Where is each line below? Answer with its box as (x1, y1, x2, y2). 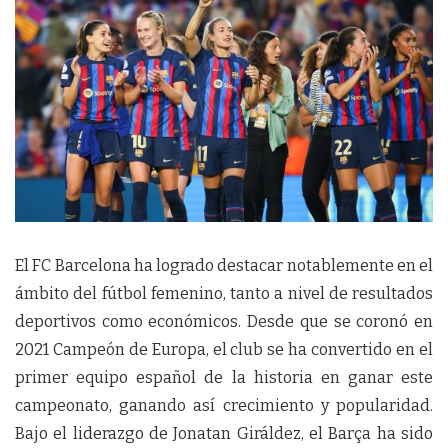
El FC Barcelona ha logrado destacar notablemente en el (15, 256, 433, 275)
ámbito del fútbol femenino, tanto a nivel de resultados (15, 284, 433, 303)
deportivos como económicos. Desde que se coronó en (15, 312, 433, 331)
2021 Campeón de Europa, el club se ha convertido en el (15, 340, 433, 359)
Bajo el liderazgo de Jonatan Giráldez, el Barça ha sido (15, 424, 433, 443)
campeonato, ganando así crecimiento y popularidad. (15, 396, 433, 415)
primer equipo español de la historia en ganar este (15, 368, 433, 387)
